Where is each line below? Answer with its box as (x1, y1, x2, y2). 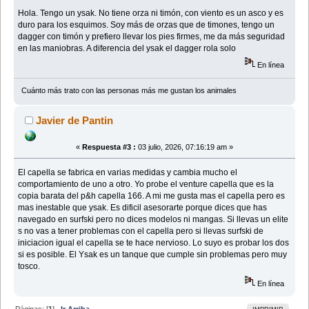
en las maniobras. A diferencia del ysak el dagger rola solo (18, 43, 237, 53)
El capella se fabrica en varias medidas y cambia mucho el (18, 168, 238, 178)
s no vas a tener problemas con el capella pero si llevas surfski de (18, 226, 264, 237)
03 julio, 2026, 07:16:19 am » (136, 143, 233, 152)
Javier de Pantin (36, 114, 114, 127)
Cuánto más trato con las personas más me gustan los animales (21, 86, 237, 95)
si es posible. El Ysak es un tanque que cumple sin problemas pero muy (18, 250, 288, 260)
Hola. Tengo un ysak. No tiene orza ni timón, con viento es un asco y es (18, 8, 284, 18)
